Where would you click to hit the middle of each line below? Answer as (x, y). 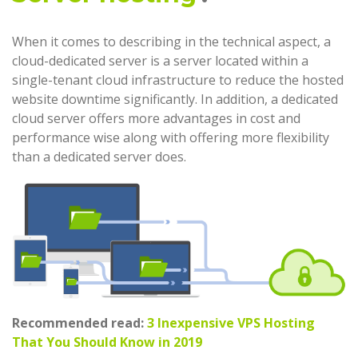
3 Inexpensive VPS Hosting (231, 323)
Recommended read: (80, 323)
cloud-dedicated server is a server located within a (160, 60)
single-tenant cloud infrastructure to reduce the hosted (178, 80)
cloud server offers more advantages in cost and (156, 118)
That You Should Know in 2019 (107, 342)
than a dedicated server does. (99, 156)
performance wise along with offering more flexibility (171, 137)
